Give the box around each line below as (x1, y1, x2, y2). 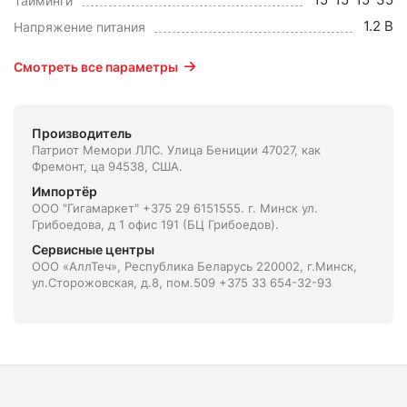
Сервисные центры (32, 241, 154, 257)
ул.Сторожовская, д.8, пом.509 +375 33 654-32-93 (32, 274, 332, 290)
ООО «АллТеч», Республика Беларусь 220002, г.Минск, (32, 258, 357, 273)
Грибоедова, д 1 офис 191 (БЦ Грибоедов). (32, 216, 279, 232)
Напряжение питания (14, 18, 145, 35)
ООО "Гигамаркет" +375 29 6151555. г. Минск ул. (32, 200, 318, 215)
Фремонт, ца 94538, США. (32, 158, 183, 174)
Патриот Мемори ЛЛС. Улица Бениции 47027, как (32, 142, 321, 157)
